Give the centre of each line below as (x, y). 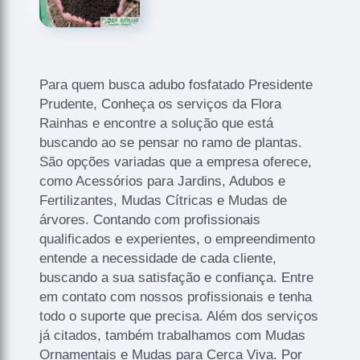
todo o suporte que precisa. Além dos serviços (179, 316)
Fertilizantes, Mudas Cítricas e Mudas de (164, 200)
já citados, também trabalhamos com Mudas (173, 335)
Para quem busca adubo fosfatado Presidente (176, 84)
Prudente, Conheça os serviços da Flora (161, 104)
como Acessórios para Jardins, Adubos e (163, 181)
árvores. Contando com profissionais (150, 219)
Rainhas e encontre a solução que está (157, 123)
